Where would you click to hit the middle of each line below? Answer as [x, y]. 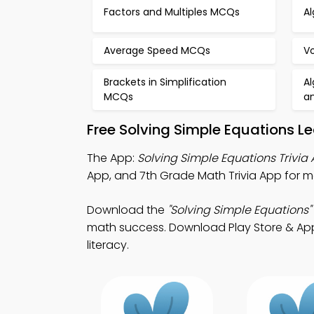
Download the [127, 210]
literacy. [108, 245]
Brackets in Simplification [165, 82]
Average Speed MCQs [157, 50]
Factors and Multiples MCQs [172, 12]
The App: [112, 158]
